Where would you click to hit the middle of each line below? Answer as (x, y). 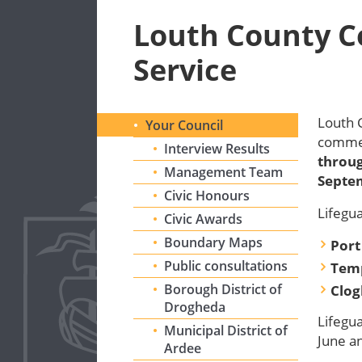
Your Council (185, 125)
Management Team (224, 172)
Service (185, 70)
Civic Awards (204, 219)
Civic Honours (207, 196)
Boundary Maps (214, 242)
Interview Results (217, 149)
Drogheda (195, 307)
